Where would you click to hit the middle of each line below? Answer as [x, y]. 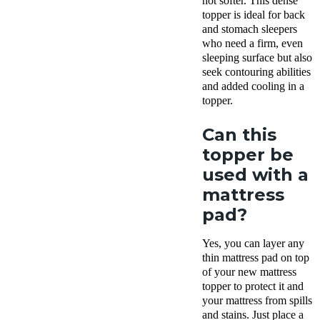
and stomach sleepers [250, 29]
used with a [255, 175]
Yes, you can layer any [253, 244]
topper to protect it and [253, 286]
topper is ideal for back [254, 15]
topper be [248, 155]
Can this [239, 135]
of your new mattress [249, 272]
